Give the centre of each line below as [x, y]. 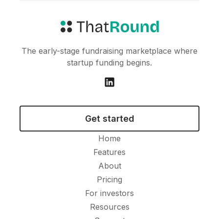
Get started [109, 119]
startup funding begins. [109, 63]
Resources [109, 207]
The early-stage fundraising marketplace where [109, 51]
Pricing [109, 179]
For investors [109, 193]
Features [109, 152]
